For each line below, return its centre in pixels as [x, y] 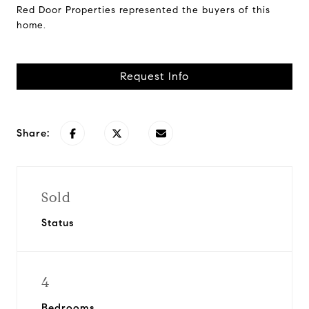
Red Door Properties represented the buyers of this [143, 10]
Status [58, 223]
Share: [33, 133]
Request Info [154, 76]
